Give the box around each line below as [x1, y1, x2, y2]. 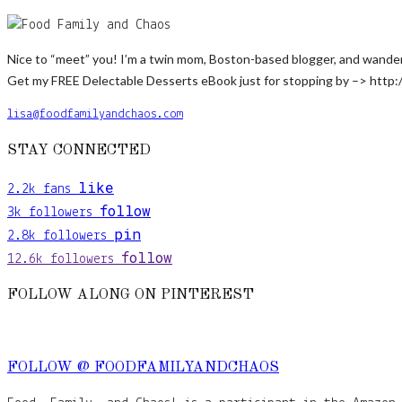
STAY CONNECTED [7, 144, 151, 159]
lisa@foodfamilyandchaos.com [7, 108, 183, 121]
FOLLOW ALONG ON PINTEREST [7, 288, 254, 303]
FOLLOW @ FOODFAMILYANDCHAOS [7, 360, 279, 375]
